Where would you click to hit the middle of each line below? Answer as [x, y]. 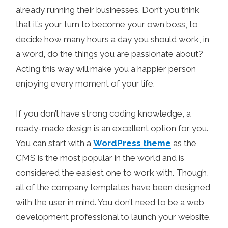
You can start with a [55, 143]
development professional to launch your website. [113, 217]
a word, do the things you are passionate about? [110, 54]
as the [184, 143]
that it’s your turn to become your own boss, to [107, 24]
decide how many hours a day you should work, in [113, 39]
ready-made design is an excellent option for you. [112, 128]
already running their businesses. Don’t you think [108, 10]
